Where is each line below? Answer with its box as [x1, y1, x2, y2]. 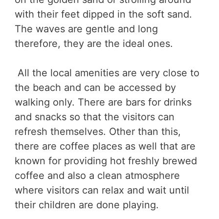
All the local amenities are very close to [15, 67, 199, 79]
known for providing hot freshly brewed [15, 155, 197, 167]
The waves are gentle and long [15, 23, 158, 35]
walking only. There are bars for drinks [15, 96, 192, 109]
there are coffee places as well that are [15, 140, 196, 153]
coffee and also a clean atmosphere [15, 170, 180, 182]
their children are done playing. [15, 199, 162, 211]
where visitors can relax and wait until [15, 184, 189, 197]
